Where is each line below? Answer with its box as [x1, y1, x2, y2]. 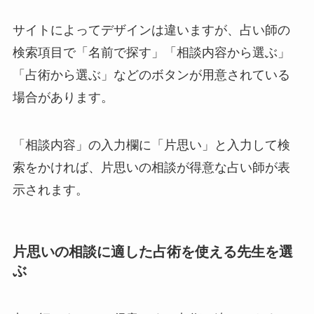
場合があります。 [12, 90, 114, 104]
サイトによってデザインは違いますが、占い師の [12, 22, 290, 37]
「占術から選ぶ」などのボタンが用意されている [12, 67, 290, 82]
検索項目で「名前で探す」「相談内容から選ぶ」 [12, 45, 290, 60]
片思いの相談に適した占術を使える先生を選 [12, 243, 293, 259]
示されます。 [12, 182, 88, 197]
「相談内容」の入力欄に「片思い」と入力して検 [12, 137, 290, 152]
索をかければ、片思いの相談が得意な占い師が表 [12, 160, 290, 175]
